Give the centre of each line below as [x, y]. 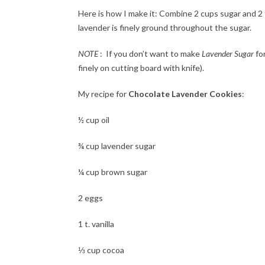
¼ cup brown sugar [113, 172]
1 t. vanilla [96, 224]
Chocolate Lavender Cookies [184, 94]
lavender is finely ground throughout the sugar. [165, 28]
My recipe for [102, 94]
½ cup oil [94, 120]
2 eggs [91, 198]
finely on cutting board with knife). [141, 68]
